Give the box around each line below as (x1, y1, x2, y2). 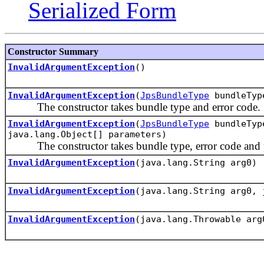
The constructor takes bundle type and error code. (8, 100, 260, 113)
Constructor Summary (8, 46, 98, 57)
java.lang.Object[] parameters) (8, 128, 167, 140)
